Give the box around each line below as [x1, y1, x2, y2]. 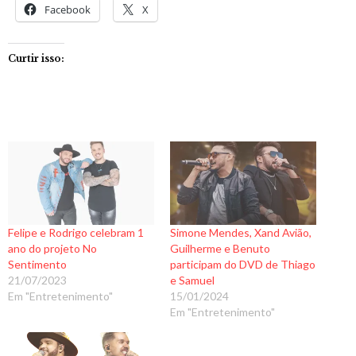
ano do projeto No [8, 241, 97, 255]
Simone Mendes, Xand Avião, [170, 225, 311, 239]
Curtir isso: [8, 52, 64, 64]
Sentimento [8, 257, 67, 271]
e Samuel [170, 273, 215, 287]
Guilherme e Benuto [170, 241, 270, 255]
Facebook [44, 2, 91, 17]
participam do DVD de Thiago [170, 257, 315, 271]
